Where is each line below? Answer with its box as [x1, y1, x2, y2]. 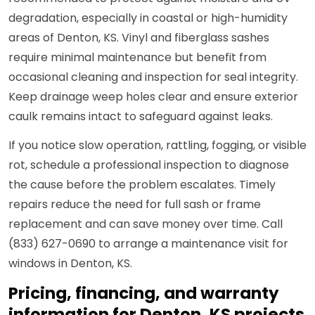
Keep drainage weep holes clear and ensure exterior [8, 89, 298, 105]
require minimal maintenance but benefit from [8, 49, 266, 66]
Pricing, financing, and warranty [8, 282, 279, 305]
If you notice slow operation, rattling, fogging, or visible [8, 137, 307, 154]
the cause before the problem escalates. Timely [8, 176, 276, 193]
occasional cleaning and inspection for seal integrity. [8, 69, 298, 86]
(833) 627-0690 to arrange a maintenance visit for [8, 236, 288, 252]
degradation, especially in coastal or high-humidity [8, 10, 288, 27]
